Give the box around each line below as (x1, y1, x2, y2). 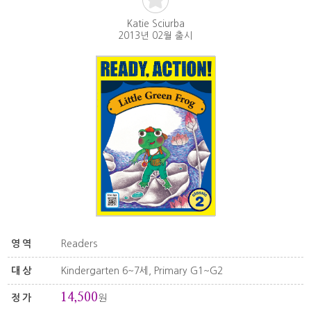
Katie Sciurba (126, 19, 185, 28)
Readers (60, 239, 97, 249)
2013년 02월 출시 (118, 31, 193, 40)
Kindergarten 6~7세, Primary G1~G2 (60, 266, 223, 276)
